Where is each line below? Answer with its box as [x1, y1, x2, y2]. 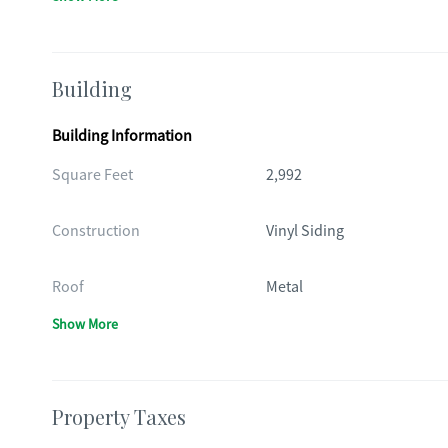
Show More [52, 315, 118, 333]
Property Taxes [52, 403, 186, 430]
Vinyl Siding [265, 221, 344, 241]
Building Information [52, 126, 192, 146]
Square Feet [52, 165, 133, 185]
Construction [52, 221, 140, 241]
